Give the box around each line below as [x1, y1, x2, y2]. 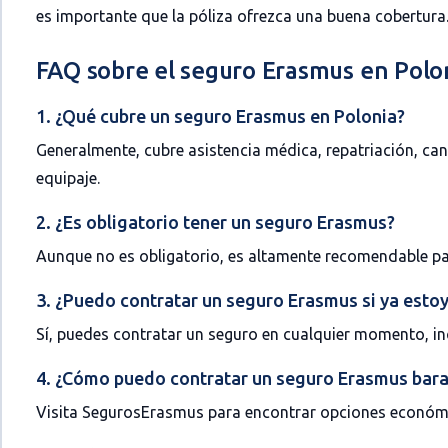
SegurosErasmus [81, 403, 204, 421]
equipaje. [35, 169, 100, 187]
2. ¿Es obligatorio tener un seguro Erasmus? [35, 212, 395, 232]
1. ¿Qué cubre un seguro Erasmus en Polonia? [35, 106, 405, 126]
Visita [35, 403, 82, 421]
